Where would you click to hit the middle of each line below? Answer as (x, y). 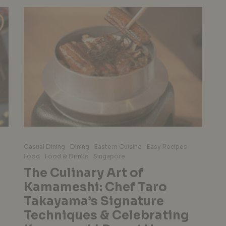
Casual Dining (44, 146)
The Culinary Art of (83, 173)
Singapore (109, 156)
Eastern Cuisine (118, 146)
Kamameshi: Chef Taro (95, 187)
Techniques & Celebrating (106, 215)
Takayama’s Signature (94, 201)
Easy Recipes (167, 146)
